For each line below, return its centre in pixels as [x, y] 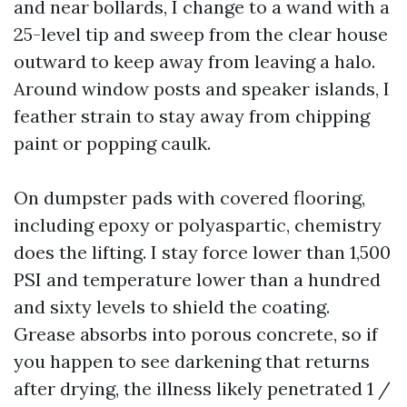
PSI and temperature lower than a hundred [197, 279]
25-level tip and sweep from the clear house [201, 34]
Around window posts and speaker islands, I [202, 89]
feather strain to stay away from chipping [192, 116]
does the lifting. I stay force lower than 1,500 [202, 252]
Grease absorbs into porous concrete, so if [196, 334]
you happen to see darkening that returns [192, 361]
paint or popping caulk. [112, 143]
